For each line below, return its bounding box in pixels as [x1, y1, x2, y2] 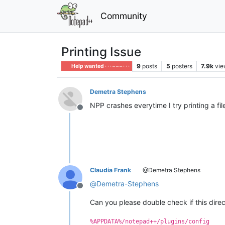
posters [171, 62, 192, 70]
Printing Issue [61, 44, 141, 59]
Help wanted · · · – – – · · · [70, 62, 130, 69]
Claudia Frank [90, 166, 131, 174]
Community [100, 10, 147, 21]
